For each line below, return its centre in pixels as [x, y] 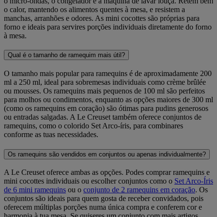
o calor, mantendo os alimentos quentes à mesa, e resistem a [94, 9]
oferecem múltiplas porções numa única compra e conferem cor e [103, 207]
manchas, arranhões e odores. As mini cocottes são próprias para [102, 18]
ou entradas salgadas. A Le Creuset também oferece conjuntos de [103, 117]
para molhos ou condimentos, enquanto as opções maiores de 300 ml [108, 100]
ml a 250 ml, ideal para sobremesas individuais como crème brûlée [105, 82]
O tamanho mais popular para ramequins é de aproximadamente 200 [108, 73]
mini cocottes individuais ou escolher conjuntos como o [89, 181]
